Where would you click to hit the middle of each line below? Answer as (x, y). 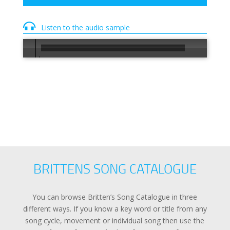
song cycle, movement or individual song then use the (115, 220)
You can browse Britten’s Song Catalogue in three (115, 197)
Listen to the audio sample (85, 27)
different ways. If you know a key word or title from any (115, 208)
